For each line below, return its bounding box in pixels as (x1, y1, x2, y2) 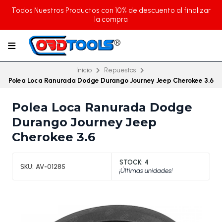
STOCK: (119, 158, 143, 166)
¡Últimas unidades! (119, 166, 172, 175)
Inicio (76, 65, 92, 74)
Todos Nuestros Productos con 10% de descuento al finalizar (11, 6, 211, 15)
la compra (94, 15, 128, 24)
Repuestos (104, 65, 136, 74)
